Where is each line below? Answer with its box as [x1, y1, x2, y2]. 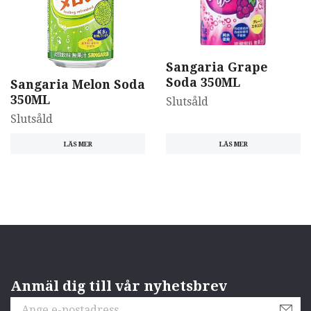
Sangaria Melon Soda [10, 78, 145, 92]
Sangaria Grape [166, 60, 267, 74]
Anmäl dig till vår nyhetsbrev [10, 277, 227, 294]
